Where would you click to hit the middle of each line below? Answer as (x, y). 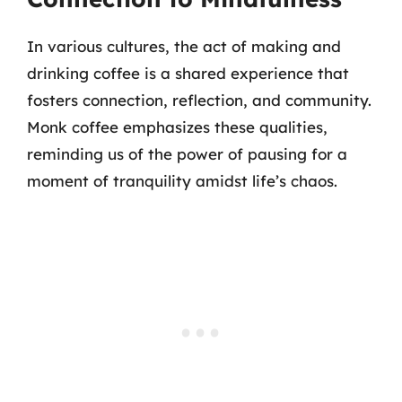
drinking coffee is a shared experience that (188, 73)
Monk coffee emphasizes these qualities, (177, 127)
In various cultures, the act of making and (184, 46)
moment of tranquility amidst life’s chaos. (182, 181)
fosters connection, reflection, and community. (199, 100)
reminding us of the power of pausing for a (187, 154)
